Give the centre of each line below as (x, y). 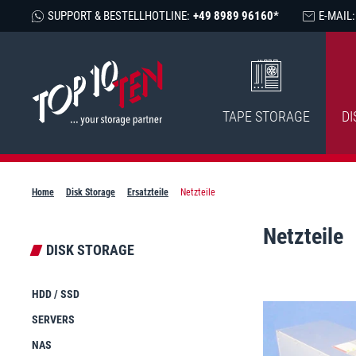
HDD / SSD (56, 294)
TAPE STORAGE (266, 116)
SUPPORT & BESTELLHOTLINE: (119, 16)
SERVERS (53, 319)
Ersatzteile (148, 192)
